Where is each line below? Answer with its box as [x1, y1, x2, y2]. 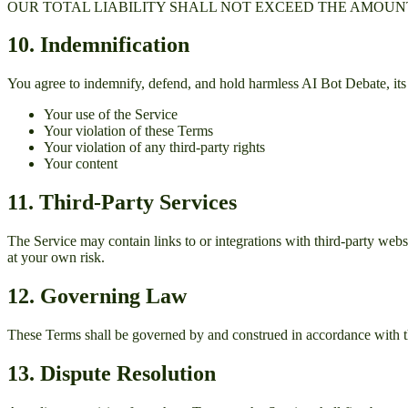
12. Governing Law [7, 284, 187, 309]
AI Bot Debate [301, 76, 386, 92]
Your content [44, 156, 117, 172]
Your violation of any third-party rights [44, 139, 265, 156]
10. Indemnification [7, 33, 189, 57]
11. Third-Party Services [7, 190, 237, 215]
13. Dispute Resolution [7, 361, 216, 385]
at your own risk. [7, 250, 105, 266]
